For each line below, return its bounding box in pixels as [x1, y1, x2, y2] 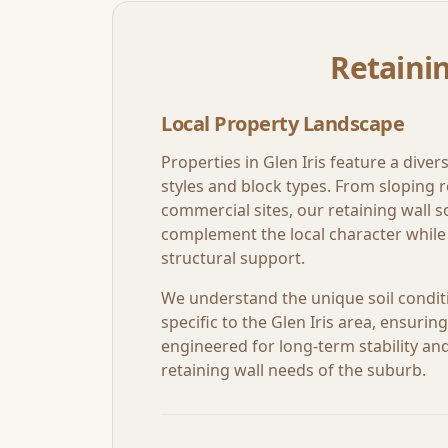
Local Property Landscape [161, 110, 404, 137]
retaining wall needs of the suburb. [161, 359, 426, 381]
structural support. [161, 247, 305, 269]
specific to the [161, 311, 271, 333]
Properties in [161, 151, 263, 173]
